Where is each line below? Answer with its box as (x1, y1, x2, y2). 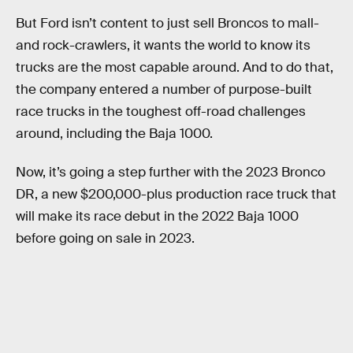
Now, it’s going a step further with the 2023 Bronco (16, 164, 325, 181)
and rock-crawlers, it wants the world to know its (16, 36, 310, 54)
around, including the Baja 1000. (16, 124, 213, 142)
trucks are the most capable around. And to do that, (16, 58, 333, 76)
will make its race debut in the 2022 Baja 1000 (16, 208, 299, 225)
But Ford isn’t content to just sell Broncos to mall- (16, 14, 319, 32)
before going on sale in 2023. (16, 230, 195, 247)
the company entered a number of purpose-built (16, 80, 312, 98)
